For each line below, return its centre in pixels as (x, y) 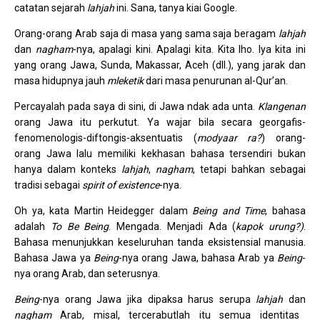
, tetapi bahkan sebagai (249, 169)
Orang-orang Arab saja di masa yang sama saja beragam (146, 34)
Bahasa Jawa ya (54, 258)
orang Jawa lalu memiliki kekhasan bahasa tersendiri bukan (160, 154)
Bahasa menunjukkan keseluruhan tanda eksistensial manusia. (160, 242)
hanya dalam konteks (68, 169)
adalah (32, 226)
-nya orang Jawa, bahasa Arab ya (198, 258)
